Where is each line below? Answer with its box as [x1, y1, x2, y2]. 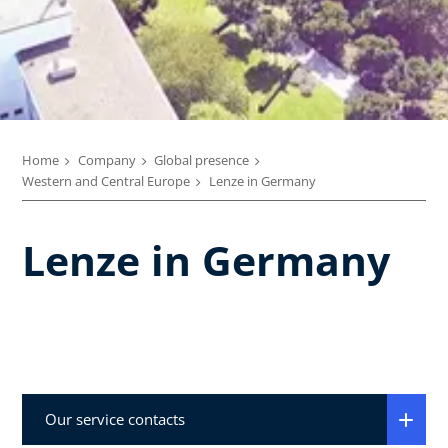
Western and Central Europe [22, 172, 190, 190]
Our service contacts [44, 409, 185, 429]
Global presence [154, 151, 249, 169]
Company [77, 151, 136, 169]
